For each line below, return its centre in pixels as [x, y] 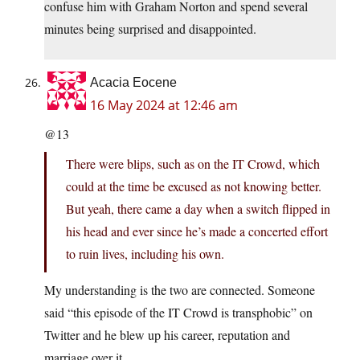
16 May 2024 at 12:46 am [164, 106]
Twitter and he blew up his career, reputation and [167, 335]
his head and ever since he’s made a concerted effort [197, 231]
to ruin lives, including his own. [145, 254]
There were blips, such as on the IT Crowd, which [193, 164]
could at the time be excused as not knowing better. [194, 186]
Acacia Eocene [133, 83]
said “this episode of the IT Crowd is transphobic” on [178, 313]
